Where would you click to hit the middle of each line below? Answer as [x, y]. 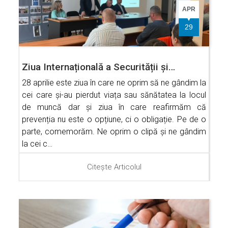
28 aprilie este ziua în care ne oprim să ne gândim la [114, 82]
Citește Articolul [114, 167]
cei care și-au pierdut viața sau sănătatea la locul [114, 95]
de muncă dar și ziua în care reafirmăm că [114, 107]
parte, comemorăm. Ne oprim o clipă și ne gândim [114, 131]
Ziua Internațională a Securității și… [98, 67]
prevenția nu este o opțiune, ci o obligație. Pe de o [114, 119]
